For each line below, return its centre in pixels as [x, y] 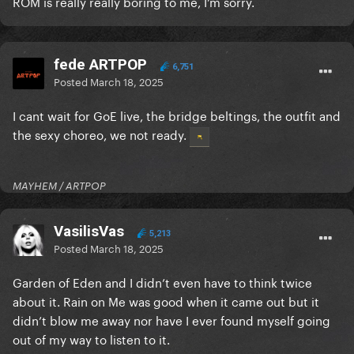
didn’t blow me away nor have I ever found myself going [171, 320]
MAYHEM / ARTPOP [59, 186]
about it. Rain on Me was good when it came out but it [166, 301]
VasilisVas [89, 232]
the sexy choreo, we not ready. [101, 134]
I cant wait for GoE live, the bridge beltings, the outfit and [177, 115]
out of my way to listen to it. [93, 339]
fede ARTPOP [100, 65]
